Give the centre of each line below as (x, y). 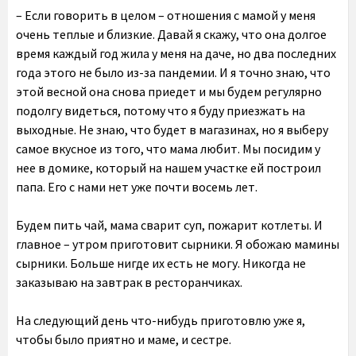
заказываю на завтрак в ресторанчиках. (129, 282)
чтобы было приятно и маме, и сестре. (124, 339)
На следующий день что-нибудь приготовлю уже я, (161, 320)
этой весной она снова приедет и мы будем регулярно (169, 91)
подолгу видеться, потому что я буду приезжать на (161, 110)
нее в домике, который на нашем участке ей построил (168, 168)
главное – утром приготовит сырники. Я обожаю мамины (178, 244)
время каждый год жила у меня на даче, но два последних (176, 53)
